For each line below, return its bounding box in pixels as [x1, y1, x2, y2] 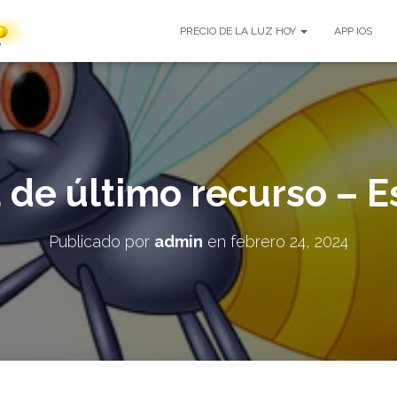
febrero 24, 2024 [230, 232, 348, 251]
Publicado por [49, 232, 154, 251]
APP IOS [334, 25, 372, 37]
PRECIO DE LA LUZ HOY [180, 25, 299, 37]
